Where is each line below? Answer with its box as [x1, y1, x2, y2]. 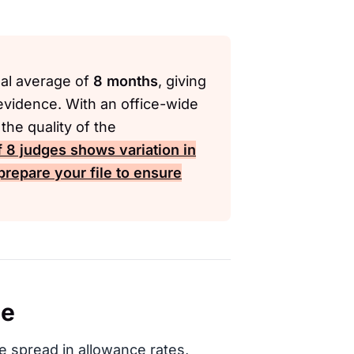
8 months [93, 73, 158, 89]
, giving [158, 73, 206, 89]
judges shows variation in [16, 141, 196, 158]
